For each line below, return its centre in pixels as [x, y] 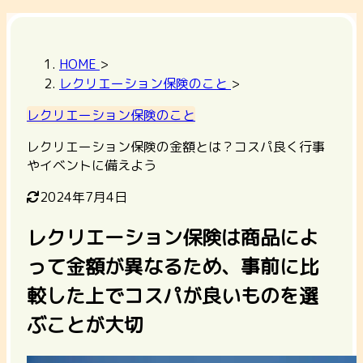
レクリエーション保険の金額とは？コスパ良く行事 [176, 147]
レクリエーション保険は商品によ [173, 237]
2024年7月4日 [83, 197]
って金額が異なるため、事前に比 [173, 266]
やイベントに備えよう [92, 165]
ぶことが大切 [85, 325]
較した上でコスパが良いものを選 [173, 295]
